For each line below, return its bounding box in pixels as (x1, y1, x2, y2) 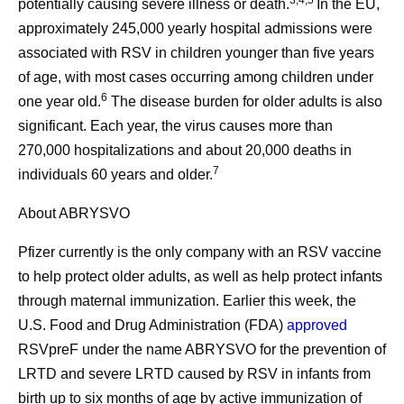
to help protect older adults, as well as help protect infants (18, 269, 382, 284)
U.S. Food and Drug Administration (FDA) (18, 317, 287, 333)
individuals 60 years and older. (18, 167, 213, 182)
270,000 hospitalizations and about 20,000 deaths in (18, 142, 352, 158)
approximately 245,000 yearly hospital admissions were (18, 21, 372, 36)
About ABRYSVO (18, 206, 130, 221)
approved (287, 317, 347, 333)
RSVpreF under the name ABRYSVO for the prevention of (18, 342, 386, 357)
